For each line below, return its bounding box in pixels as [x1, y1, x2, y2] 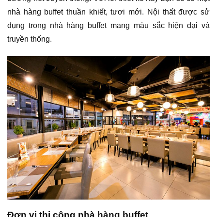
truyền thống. [7, 34, 52, 43]
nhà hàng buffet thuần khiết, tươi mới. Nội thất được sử [7, 7, 210, 16]
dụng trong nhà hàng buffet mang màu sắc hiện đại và [7, 21, 210, 30]
